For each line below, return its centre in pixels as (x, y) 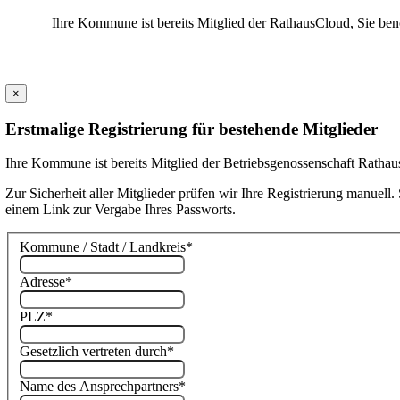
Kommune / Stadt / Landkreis (103, 247)
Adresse (43, 282)
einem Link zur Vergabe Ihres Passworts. (121, 210)
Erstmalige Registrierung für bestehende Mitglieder (192, 129)
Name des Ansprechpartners (100, 387)
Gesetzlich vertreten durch (94, 352)
